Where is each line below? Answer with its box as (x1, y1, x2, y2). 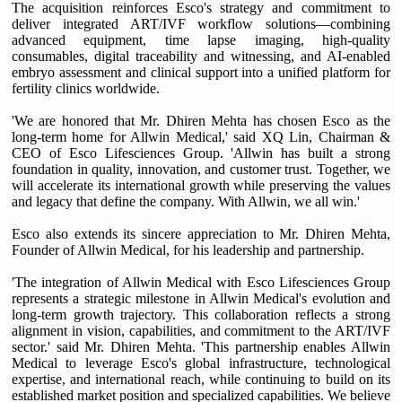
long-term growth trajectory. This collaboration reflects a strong (12, 307, 390, 322)
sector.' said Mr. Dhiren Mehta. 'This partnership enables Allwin (12, 339, 390, 354)
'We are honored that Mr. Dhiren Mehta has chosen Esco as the (12, 113, 390, 128)
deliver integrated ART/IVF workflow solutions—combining (12, 16, 390, 31)
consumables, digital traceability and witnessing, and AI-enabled (12, 48, 390, 64)
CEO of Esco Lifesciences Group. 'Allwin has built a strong (12, 145, 390, 161)
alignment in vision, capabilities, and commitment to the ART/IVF (12, 323, 390, 338)
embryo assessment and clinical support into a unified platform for (12, 65, 390, 80)
